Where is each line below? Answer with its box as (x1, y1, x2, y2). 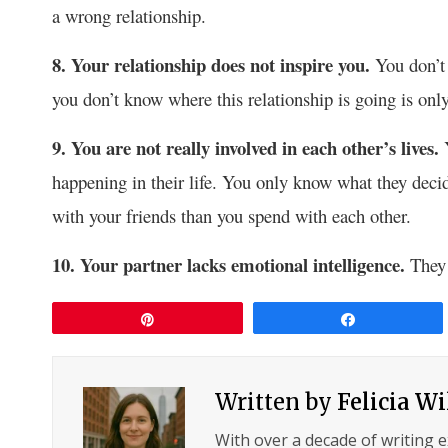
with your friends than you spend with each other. (52, 202, 411, 228)
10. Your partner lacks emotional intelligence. (52, 250, 410, 278)
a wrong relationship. (52, 2, 206, 28)
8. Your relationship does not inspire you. (52, 50, 375, 78)
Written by (215, 387, 338, 416)
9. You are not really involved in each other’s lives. (52, 133, 444, 161)
